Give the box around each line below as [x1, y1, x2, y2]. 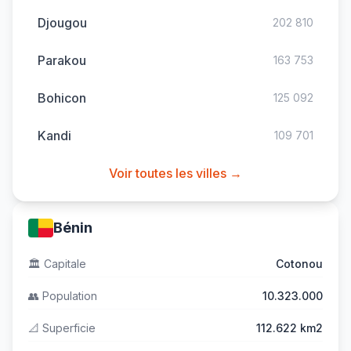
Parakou [38, 52, 86, 68]
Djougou [38, 15, 87, 31]
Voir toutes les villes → [109, 165, 242, 181]
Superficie [39, 321, 96, 335]
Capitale [41, 257, 86, 270]
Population [39, 289, 97, 302]
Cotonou [276, 257, 323, 270]
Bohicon [38, 90, 86, 106]
